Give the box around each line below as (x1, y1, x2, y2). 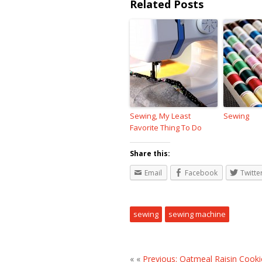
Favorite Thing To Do (130, 122, 202, 133)
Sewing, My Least (130, 111, 191, 121)
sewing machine (168, 208, 226, 219)
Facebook (185, 168, 218, 178)
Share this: (130, 149, 170, 158)
